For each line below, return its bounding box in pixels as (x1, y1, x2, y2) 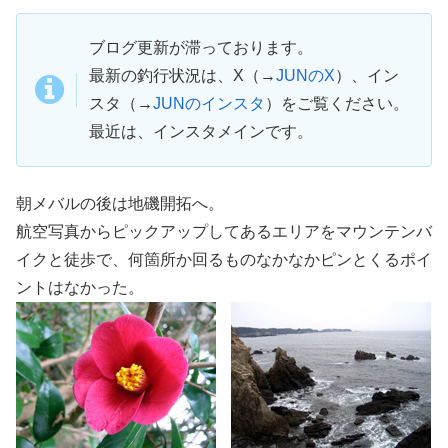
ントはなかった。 (16, 278, 144, 296)
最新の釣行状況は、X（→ (89, 67, 276, 85)
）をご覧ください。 (265, 95, 409, 113)
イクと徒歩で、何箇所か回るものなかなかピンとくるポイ (16, 250, 432, 268)
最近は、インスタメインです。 (89, 123, 313, 141)
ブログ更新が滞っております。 (89, 39, 313, 57)
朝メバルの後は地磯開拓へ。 (16, 194, 224, 212)
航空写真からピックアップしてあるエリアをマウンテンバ (16, 222, 432, 240)
